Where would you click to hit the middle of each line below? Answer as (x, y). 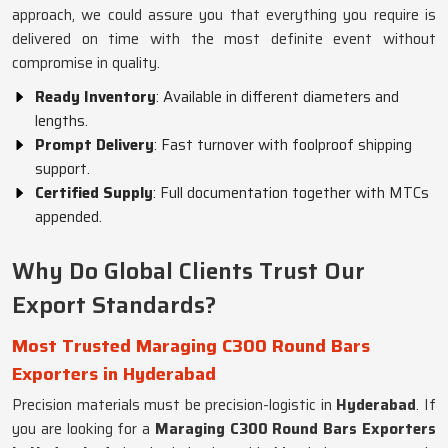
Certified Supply (94, 193)
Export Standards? (114, 305)
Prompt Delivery (94, 145)
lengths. (61, 121)
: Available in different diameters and (277, 97)
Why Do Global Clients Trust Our (188, 271)
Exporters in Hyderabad (114, 374)
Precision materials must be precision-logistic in (174, 405)
